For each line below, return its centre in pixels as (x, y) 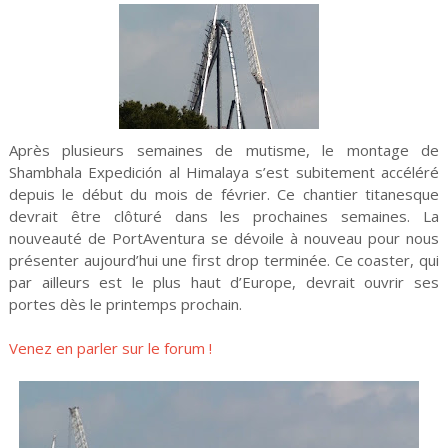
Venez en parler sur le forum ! (110, 348)
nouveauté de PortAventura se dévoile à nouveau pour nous (224, 238)
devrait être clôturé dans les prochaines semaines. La (224, 216)
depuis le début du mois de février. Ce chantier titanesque (224, 194)
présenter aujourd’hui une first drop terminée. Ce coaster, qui (224, 260)
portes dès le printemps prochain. (125, 304)
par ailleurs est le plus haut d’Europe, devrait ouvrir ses (224, 282)
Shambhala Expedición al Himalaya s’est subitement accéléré (224, 172)
